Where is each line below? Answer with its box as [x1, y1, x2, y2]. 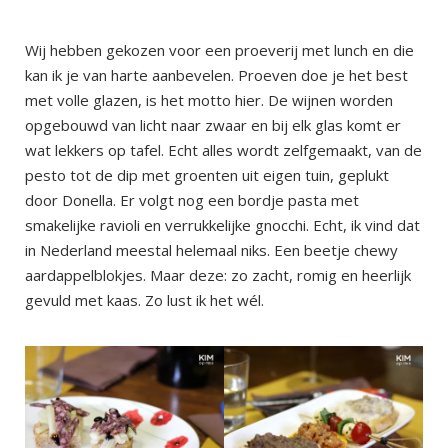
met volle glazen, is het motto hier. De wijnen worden [25, 89, 393, 110]
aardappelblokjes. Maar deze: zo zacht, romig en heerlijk [25, 264, 411, 285]
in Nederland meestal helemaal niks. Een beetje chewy [25, 239, 398, 260]
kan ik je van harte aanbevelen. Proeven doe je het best [25, 64, 408, 85]
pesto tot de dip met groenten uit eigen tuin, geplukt [25, 164, 389, 185]
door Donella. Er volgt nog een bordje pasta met [25, 189, 359, 210]
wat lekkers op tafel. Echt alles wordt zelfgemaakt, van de [25, 139, 422, 160]
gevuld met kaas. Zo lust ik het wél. [25, 289, 268, 310]
